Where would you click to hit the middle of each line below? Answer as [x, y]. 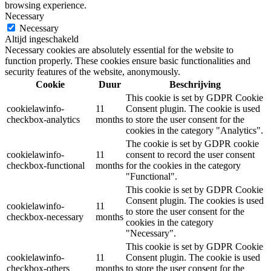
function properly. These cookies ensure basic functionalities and [128, 60]
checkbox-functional [46, 165]
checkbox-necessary [45, 217]
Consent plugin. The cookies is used [195, 200]
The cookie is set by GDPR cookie [192, 143]
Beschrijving [195, 84]
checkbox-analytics [43, 119]
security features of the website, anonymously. [93, 71]
